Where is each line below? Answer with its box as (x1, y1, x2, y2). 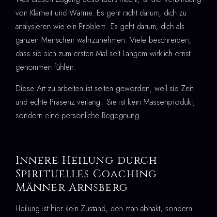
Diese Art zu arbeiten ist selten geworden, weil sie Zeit (15, 82, 193, 94)
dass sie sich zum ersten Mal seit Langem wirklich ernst (15, 47, 190, 59)
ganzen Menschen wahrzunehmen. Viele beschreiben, (15, 34, 191, 46)
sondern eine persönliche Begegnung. (15, 109, 141, 121)
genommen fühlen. (15, 61, 76, 73)
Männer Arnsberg (15, 180, 128, 195)
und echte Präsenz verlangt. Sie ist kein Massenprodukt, (15, 96, 195, 108)
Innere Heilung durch (15, 153, 158, 168)
